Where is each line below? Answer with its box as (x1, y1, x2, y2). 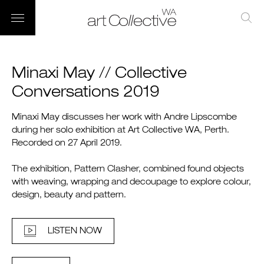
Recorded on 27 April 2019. (12, 139, 122, 147)
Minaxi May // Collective (12, 67, 187, 81)
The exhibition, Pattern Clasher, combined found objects (12, 165, 244, 173)
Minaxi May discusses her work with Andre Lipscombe (12, 113, 237, 121)
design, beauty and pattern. (12, 191, 126, 199)
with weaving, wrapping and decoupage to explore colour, (12, 178, 251, 186)
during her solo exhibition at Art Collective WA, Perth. (12, 126, 229, 134)
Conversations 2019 (12, 85, 160, 100)
